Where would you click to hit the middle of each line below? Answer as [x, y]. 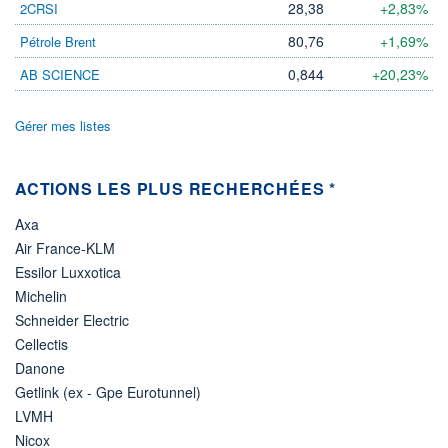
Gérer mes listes [63, 125]
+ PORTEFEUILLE [247, 104]
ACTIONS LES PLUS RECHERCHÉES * [175, 188]
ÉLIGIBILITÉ [93, 30]
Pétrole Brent [58, 41]
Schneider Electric [72, 319]
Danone [40, 367]
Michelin [41, 295]
